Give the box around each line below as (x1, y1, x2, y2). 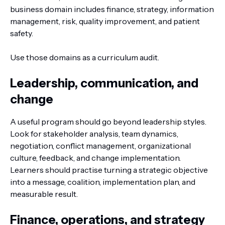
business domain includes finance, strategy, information (10, 4, 214, 14)
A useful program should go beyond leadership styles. (10, 117, 206, 127)
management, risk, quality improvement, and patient (10, 16, 200, 26)
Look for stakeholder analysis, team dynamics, (10, 129, 178, 139)
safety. (10, 28, 33, 38)
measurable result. (10, 189, 78, 199)
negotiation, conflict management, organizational (10, 141, 191, 151)
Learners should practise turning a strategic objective (10, 165, 208, 175)
